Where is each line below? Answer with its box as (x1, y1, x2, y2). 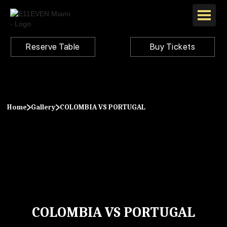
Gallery (30, 103, 56, 111)
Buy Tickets (149, 41, 196, 52)
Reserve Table (26, 41, 80, 52)
